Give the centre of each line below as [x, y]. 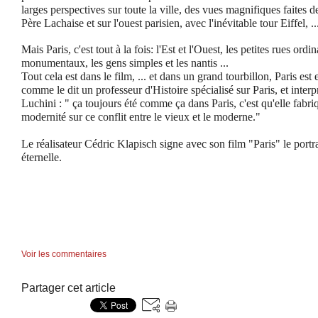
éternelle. [42, 157]
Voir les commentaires [64, 254]
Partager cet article [68, 288]
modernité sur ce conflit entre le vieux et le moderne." [141, 117]
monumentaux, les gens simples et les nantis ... [125, 63]
